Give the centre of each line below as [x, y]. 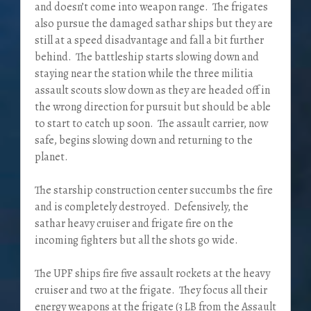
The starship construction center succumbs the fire [153, 191]
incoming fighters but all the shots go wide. [136, 241]
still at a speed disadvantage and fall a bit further [149, 41]
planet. [51, 157]
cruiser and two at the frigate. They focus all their [151, 291]
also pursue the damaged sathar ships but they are [153, 24]
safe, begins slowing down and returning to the [143, 141]
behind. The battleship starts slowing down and [146, 57]
